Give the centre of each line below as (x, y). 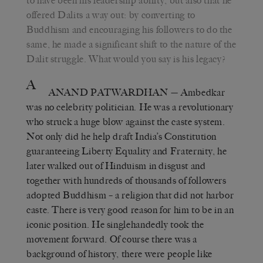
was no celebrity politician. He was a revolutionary (130, 107)
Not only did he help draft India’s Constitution (122, 136)
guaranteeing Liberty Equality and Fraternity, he (127, 151)
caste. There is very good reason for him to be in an (130, 210)
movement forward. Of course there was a (112, 239)
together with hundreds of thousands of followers (127, 180)
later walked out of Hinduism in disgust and (116, 166)
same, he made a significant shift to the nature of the (131, 44)
